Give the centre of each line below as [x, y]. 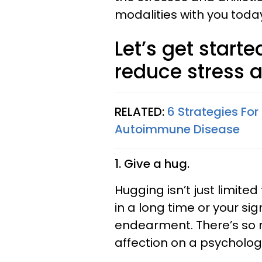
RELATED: [141, 111]
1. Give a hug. [152, 163]
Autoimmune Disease [177, 129]
